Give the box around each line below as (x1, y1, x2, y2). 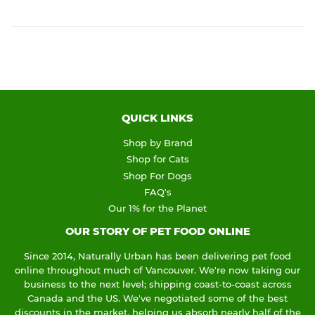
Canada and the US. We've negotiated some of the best (27, 292, 288, 304)
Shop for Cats (126, 153, 189, 165)
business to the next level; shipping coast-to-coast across (23, 278, 292, 290)
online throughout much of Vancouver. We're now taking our (15, 264, 300, 276)
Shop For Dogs (123, 169, 192, 181)
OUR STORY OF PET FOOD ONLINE (65, 225, 250, 238)
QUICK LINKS (122, 112, 193, 125)
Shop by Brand (122, 137, 193, 149)
